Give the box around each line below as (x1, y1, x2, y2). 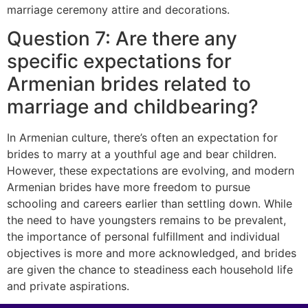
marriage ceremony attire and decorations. (7, 2, 230, 16)
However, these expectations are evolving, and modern (7, 164, 294, 178)
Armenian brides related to (7, 72, 251, 96)
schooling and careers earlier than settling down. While (7, 197, 292, 211)
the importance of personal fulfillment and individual (7, 230, 280, 244)
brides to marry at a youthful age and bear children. (7, 147, 276, 162)
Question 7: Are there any (7, 27, 237, 51)
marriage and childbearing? (7, 95, 258, 119)
